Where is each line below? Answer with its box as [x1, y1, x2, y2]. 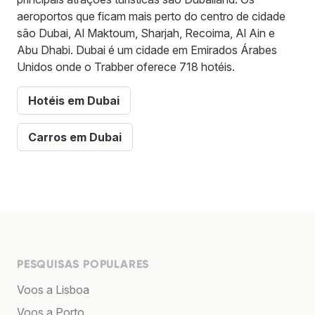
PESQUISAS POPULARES [17, 257, 150, 271]
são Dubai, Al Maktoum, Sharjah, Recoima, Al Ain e [17, 25, 275, 40]
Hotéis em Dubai [28, 93, 120, 108]
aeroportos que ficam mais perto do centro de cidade [17, 8, 285, 23]
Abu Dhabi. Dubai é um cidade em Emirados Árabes [17, 42, 277, 57]
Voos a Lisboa [17, 282, 89, 297]
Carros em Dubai [28, 129, 122, 144]
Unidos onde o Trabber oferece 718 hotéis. [17, 59, 235, 74]
